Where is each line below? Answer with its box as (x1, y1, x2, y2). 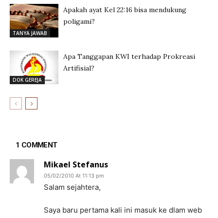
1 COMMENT (16, 141, 57, 149)
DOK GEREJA (13, 76, 42, 83)
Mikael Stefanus (44, 159, 108, 170)
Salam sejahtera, (44, 182, 101, 192)
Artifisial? (63, 64, 94, 73)
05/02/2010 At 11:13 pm (44, 172, 104, 179)
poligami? (63, 17, 95, 26)
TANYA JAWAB (13, 29, 47, 36)
